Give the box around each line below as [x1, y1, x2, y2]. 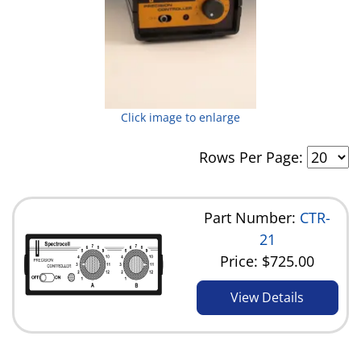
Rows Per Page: [199, 147, 307, 167]
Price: [220, 251, 263, 271]
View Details [230, 288, 305, 306]
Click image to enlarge [121, 109, 240, 125]
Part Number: [204, 207, 301, 227]
